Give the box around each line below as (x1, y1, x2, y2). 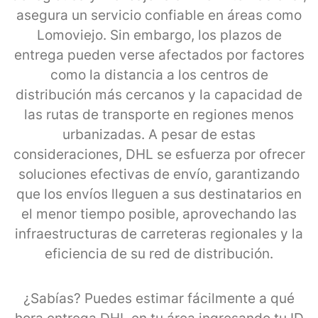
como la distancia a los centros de (50, 66, 268, 83)
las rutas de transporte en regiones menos (24, 106, 294, 123)
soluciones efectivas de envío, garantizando (18, 165, 300, 182)
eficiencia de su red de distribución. (45, 245, 273, 262)
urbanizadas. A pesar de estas (62, 126, 256, 143)
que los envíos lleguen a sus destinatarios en (16, 185, 302, 202)
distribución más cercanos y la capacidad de (16, 86, 302, 103)
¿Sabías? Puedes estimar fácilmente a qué (23, 290, 295, 307)
